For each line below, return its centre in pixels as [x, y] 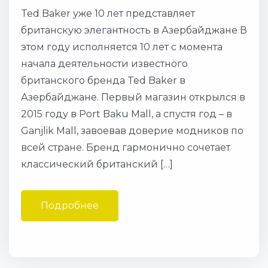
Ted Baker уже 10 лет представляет [108, 13]
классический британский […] [97, 164]
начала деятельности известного [104, 64]
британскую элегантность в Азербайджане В [134, 30]
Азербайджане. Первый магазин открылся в [133, 97]
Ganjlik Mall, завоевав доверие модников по [132, 131]
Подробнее [70, 205]
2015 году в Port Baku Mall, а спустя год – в [127, 114]
